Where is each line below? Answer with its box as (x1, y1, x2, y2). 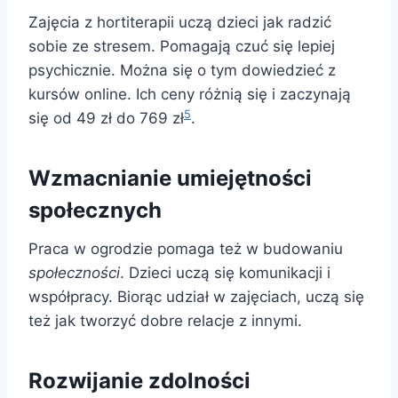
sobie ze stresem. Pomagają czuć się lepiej (28, 37, 335, 56)
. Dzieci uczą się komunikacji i (120, 264, 330, 283)
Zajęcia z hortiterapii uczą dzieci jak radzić (28, 13, 331, 32)
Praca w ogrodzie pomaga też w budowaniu (28, 240, 343, 259)
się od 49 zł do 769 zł (28, 109, 184, 128)
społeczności (28, 264, 120, 283)
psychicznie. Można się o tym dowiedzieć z (28, 61, 336, 80)
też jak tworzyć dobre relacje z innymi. (28, 312, 302, 330)
